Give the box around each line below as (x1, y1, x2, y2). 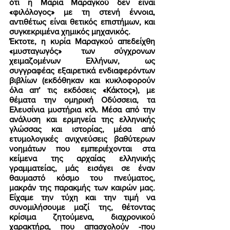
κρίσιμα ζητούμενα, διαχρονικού (9, 213, 155, 222)
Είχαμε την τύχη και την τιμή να (9, 193, 155, 202)
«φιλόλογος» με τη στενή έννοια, (9, 8, 155, 17)
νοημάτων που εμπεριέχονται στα (9, 144, 155, 154)
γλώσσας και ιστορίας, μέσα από (9, 125, 155, 134)
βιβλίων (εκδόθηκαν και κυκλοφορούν (9, 76, 155, 85)
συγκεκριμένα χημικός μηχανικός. (9, 27, 132, 36)
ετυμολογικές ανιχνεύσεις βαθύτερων (9, 135, 155, 144)
